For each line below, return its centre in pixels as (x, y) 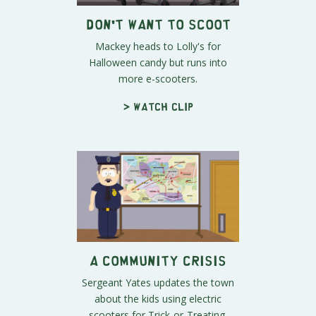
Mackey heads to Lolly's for (158, 46)
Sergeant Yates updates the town (158, 283)
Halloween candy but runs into (158, 62)
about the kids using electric (158, 299)
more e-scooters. (158, 78)
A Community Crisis (158, 260)
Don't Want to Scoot (158, 23)
